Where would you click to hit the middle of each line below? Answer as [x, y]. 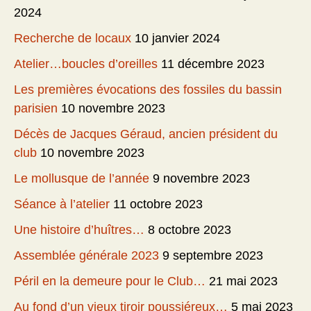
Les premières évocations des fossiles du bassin [148, 90]
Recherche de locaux [73, 39]
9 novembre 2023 [201, 179]
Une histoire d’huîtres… [79, 230]
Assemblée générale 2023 [86, 256]
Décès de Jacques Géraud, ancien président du [146, 134]
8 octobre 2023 [190, 230]
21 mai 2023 [243, 281]
